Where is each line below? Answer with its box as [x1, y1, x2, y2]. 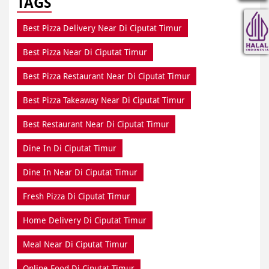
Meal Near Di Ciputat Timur [23, 239, 128, 249]
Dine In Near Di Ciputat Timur [23, 167, 138, 177]
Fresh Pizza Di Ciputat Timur [23, 191, 130, 201]
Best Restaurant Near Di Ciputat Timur [23, 119, 169, 129]
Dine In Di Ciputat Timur [23, 143, 116, 153]
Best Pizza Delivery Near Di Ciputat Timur [23, 23, 182, 33]
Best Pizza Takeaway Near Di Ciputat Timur [23, 95, 185, 105]
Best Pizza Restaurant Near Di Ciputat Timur [23, 71, 190, 81]
